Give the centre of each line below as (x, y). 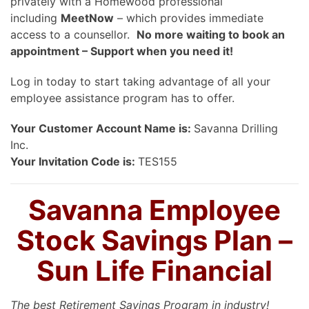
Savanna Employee (154, 210)
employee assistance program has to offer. (122, 98)
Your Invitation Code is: (74, 161)
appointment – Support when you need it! (122, 51)
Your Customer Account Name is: (102, 128)
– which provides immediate (189, 18)
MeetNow (87, 18)
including (36, 18)
